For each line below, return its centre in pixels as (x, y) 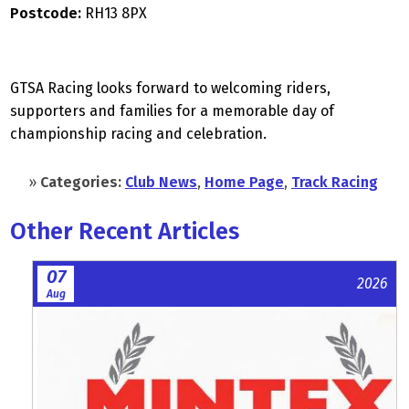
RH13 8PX (114, 13)
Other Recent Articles (125, 231)
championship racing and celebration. (138, 134)
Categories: (81, 182)
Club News (161, 182)
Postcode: (46, 13)
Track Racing (335, 182)
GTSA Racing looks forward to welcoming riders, (170, 88)
